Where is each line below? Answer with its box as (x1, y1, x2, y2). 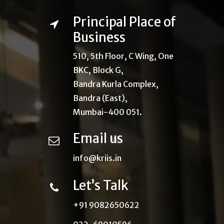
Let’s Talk (73, 177, 128, 193)
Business (73, 29, 125, 45)
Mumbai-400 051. (73, 106, 142, 117)
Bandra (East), (73, 92, 127, 103)
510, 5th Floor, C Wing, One (73, 50, 173, 61)
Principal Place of (73, 13, 176, 30)
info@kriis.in (73, 152, 121, 163)
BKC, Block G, (73, 64, 123, 75)
